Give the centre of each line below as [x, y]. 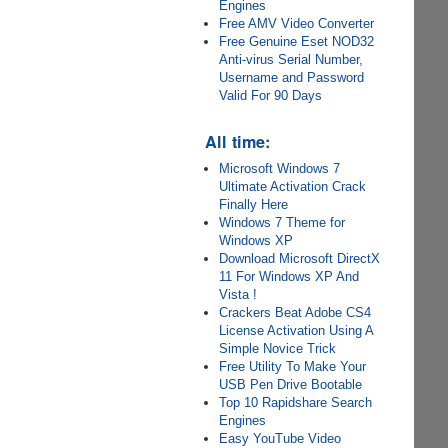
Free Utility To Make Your [293, 366]
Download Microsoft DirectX [300, 258]
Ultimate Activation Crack [293, 186]
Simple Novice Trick [278, 348]
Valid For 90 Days [271, 95]
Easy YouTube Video [280, 438]
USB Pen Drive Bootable [291, 384]
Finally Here [254, 204]
